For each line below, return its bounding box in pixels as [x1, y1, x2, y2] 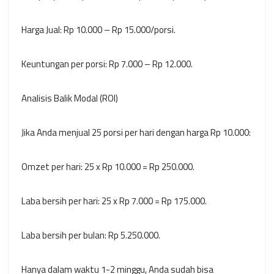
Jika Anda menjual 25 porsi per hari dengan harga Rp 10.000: [21, 125, 251, 140]
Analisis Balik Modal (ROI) [21, 91, 118, 106]
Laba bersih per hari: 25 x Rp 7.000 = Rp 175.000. [21, 194, 207, 209]
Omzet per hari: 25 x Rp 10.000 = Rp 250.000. [21, 160, 194, 174]
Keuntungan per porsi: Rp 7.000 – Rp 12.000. [21, 57, 193, 72]
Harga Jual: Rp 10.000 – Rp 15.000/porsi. [21, 23, 176, 37]
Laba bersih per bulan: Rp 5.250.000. [21, 228, 160, 243]
